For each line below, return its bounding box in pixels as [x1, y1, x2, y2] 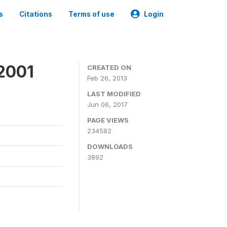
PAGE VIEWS [87, 116, 129, 124]
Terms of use [68, 10, 115, 18]
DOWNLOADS [87, 142, 133, 150]
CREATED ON [87, 63, 131, 71]
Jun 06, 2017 [87, 100, 128, 108]
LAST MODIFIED [87, 90, 141, 98]
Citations [19, 10, 52, 18]
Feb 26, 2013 [87, 74, 127, 82]
